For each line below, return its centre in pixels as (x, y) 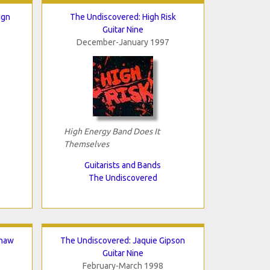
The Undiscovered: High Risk (123, 17)
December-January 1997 (123, 42)
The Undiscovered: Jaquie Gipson (123, 240)
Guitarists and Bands (123, 165)
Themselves (86, 144)
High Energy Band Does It (112, 131)
